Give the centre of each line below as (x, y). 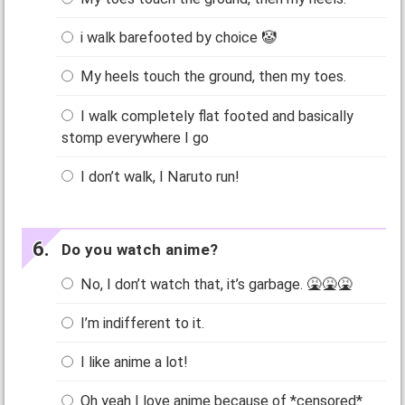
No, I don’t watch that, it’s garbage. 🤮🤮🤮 (215, 285)
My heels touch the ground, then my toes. (212, 77)
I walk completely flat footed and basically (216, 116)
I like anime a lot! (133, 363)
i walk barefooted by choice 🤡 (177, 38)
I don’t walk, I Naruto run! (159, 176)
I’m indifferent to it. (141, 324)
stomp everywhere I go (136, 137)
